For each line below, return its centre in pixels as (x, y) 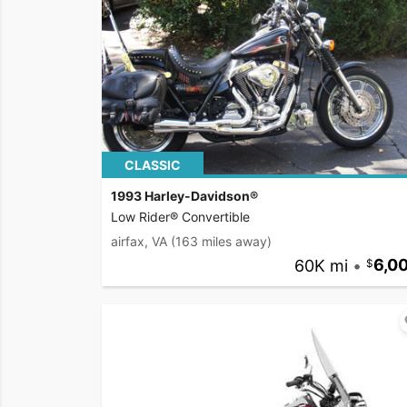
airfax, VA (139, 242)
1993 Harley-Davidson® (184, 196)
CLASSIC (153, 165)
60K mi (321, 265)
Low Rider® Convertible (180, 217)
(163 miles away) (221, 242)
